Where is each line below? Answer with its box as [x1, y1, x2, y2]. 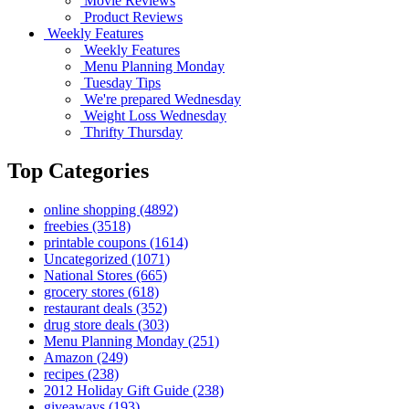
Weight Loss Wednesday [80, 107, 226, 123]
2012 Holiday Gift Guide [44, 382, 193, 398]
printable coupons [44, 234, 150, 250]
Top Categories [7, 158, 149, 183]
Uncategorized [44, 250, 131, 267]
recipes [44, 365, 88, 382]
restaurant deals [44, 299, 136, 316]
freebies [44, 217, 92, 234]
